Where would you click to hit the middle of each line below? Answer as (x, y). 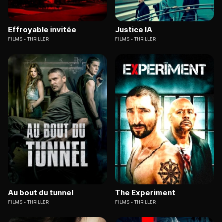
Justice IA (134, 30)
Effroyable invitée (42, 30)
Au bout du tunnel (41, 192)
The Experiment (145, 192)
